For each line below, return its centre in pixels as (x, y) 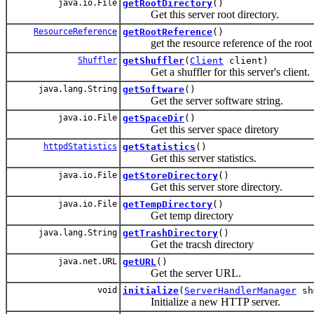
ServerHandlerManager (240, 290)
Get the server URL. (182, 273)
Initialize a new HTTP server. (202, 301)
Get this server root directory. (201, 14)
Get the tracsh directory (188, 244)
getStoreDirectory (170, 175)
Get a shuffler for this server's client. (216, 71)
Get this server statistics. (190, 158)
